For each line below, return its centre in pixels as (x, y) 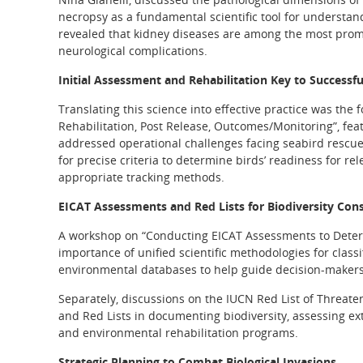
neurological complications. (133, 51)
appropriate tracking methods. (141, 177)
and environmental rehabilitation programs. (178, 333)
